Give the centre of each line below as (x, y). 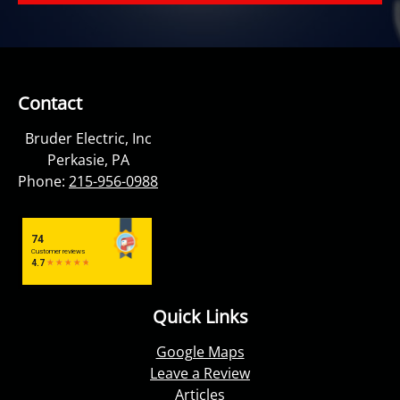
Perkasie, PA (88, 159)
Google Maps (200, 351)
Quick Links (200, 316)
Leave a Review (200, 373)
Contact (50, 103)
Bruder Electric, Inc (88, 138)
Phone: (43, 181)
